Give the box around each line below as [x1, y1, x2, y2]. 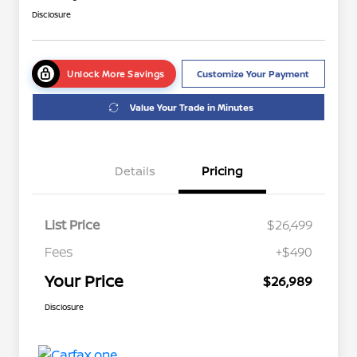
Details [114, 163, 155, 180]
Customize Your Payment [197, 68, 310, 80]
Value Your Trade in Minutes [130, 101, 253, 114]
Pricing [202, 163, 243, 180]
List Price [45, 216, 100, 234]
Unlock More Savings [67, 68, 165, 80]
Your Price [45, 270, 124, 292]
